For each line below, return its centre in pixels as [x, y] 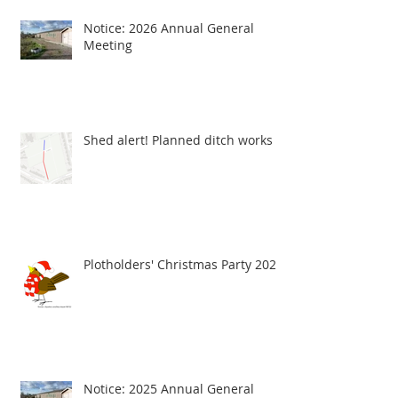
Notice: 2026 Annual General [169, 28]
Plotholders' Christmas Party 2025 [183, 264]
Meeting [108, 45]
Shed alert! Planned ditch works [178, 140]
